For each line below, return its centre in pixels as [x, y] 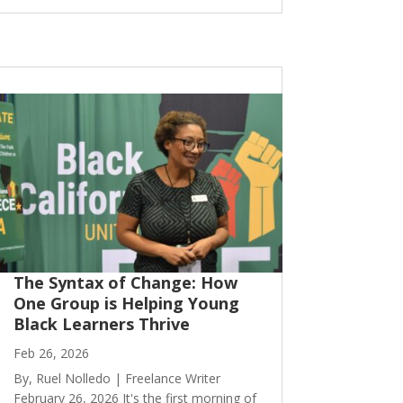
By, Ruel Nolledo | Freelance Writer [116, 379]
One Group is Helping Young [126, 304]
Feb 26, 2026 [51, 354]
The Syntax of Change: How [125, 283]
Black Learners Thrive [101, 324]
